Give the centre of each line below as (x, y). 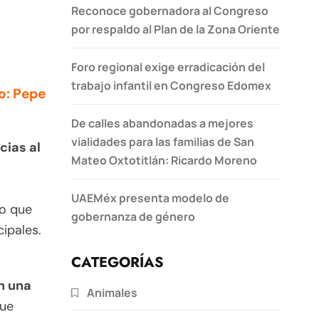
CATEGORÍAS (117, 262)
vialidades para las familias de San (163, 141)
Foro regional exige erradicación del (168, 67)
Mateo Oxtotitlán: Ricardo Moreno (164, 160)
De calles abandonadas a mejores (162, 123)
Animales (112, 292)
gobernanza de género (133, 216)
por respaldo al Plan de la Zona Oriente (176, 29)
